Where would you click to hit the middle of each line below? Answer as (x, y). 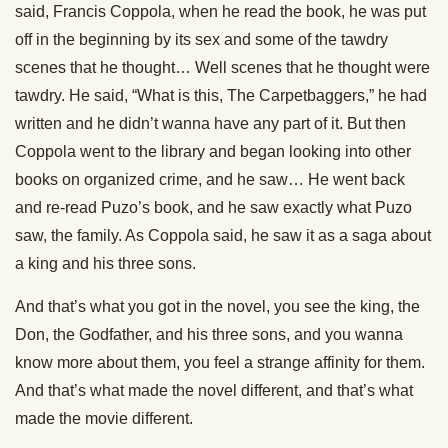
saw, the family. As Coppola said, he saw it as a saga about (223, 235)
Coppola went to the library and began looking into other (213, 151)
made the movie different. (104, 418)
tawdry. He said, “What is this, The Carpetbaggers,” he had (221, 95)
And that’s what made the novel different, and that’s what (214, 390)
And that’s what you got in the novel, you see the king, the (217, 306)
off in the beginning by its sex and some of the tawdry (201, 39)
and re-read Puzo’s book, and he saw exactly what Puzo (213, 207)
